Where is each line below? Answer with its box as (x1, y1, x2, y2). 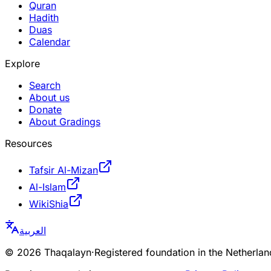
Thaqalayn (41, 246, 91, 258)
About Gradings (29, 115, 100, 128)
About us (29, 91, 70, 103)
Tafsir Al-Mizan (29, 163, 98, 176)
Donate (29, 103, 62, 116)
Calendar (29, 35, 70, 48)
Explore (5, 57, 40, 70)
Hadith (29, 11, 59, 24)
